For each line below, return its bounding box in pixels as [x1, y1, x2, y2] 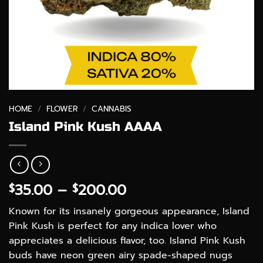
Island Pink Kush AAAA [9, 118, 162, 134]
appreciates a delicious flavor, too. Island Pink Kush [9, 234, 245, 248]
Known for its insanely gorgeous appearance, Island [9, 204, 249, 219]
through [126, 221, 180, 243]
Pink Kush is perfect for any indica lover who [9, 219, 217, 234]
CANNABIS [92, 103, 132, 115]
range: [126, 193, 168, 215]
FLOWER [46, 103, 78, 115]
